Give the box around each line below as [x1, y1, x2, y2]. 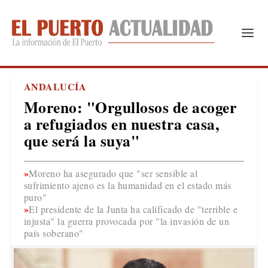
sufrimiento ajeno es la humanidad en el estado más [23, 179, 232, 191]
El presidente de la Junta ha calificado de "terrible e [29, 203, 238, 215]
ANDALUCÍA [23, 80, 87, 93]
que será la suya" [23, 129, 140, 152]
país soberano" [23, 227, 84, 239]
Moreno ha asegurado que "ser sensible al [29, 167, 198, 179]
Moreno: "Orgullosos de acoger [23, 96, 237, 118]
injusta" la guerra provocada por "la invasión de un [23, 215, 230, 227]
